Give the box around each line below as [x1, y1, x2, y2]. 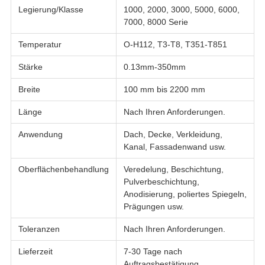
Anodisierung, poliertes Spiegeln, [123, 189, 247, 199]
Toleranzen [18, 224, 60, 234]
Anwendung [18, 129, 63, 139]
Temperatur [18, 39, 62, 49]
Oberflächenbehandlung [18, 164, 109, 174]
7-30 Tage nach [123, 246, 182, 256]
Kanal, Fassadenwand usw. [123, 141, 226, 151]
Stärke [18, 62, 43, 72]
